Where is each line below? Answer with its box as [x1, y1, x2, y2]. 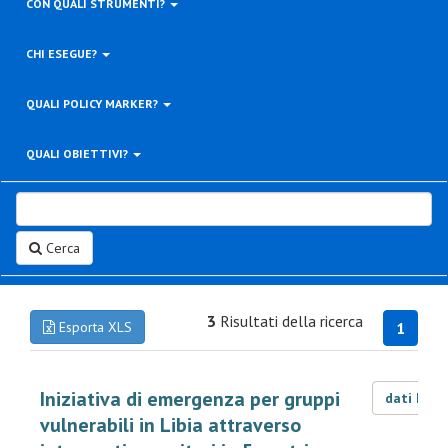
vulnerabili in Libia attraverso [40, 412, 301, 438]
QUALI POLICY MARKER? [26, 96, 161, 111]
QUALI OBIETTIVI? [26, 146, 131, 161]
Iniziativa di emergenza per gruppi [40, 386, 340, 412]
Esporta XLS [55, 318, 132, 336]
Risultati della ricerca [216, 311, 363, 331]
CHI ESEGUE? [26, 46, 100, 61]
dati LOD [384, 389, 446, 407]
